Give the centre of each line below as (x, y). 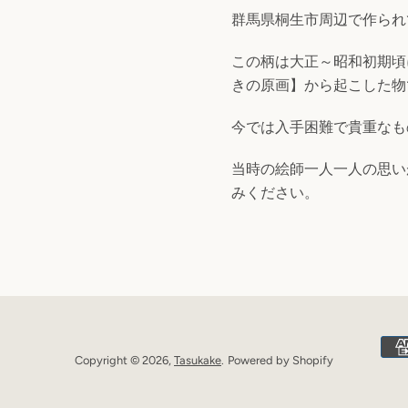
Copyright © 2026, (124, 360)
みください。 (275, 193)
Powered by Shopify (280, 360)
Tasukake (198, 360)
